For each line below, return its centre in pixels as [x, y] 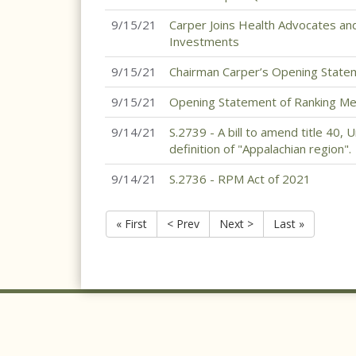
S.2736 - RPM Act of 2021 [240, 179]
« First [132, 224]
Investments [204, 41]
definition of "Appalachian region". [260, 149]
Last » [289, 224]
